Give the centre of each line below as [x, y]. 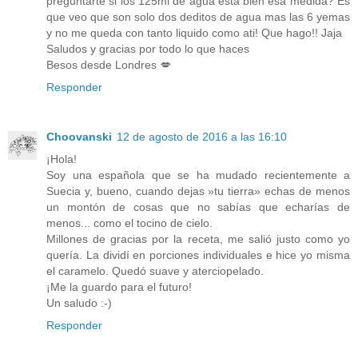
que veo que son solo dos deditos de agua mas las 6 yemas [198, 16]
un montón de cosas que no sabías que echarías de [198, 207]
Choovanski [79, 136]
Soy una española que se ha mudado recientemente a [198, 175]
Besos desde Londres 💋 [109, 64]
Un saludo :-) [79, 302]
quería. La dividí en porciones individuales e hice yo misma [198, 255]
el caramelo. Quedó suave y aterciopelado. [155, 270]
